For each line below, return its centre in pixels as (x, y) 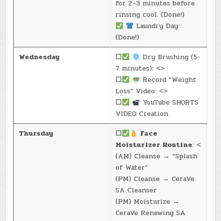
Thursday (36, 134)
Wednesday (39, 57)
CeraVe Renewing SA (151, 213)
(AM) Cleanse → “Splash (157, 156)
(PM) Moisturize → (148, 202)
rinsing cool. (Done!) (150, 15)
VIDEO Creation (142, 114)
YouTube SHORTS (169, 103)
